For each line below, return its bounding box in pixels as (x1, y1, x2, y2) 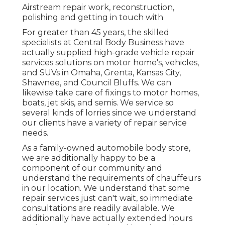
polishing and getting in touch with (22, 12, 163, 22)
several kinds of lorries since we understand (22, 107, 196, 118)
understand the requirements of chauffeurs (22, 173, 201, 183)
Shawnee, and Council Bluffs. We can (22, 77, 171, 87)
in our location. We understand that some (22, 183, 190, 193)
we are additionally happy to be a (22, 153, 155, 163)
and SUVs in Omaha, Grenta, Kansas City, (22, 67, 181, 77)
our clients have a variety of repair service (22, 118, 187, 128)
